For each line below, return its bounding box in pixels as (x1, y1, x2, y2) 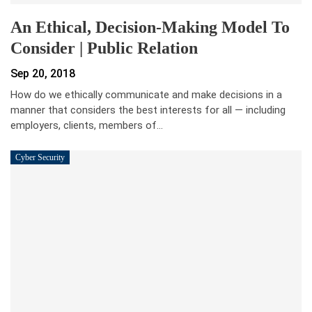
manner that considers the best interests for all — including (10, 104, 286, 117)
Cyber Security (15, 153, 65, 163)
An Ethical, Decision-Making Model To (10, 18, 290, 37)
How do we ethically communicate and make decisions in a (10, 88, 282, 102)
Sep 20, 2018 (10, 67, 75, 81)
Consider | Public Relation (10, 39, 198, 58)
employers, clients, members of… (10, 119, 163, 132)
